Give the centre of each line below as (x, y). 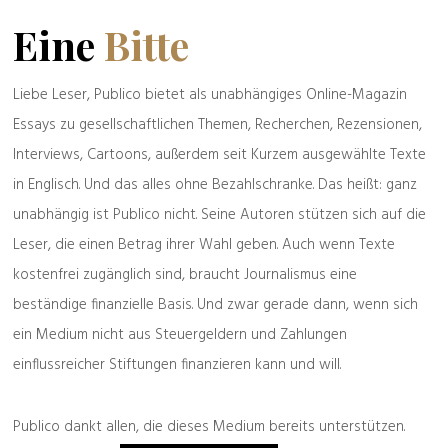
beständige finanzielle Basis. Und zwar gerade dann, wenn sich (215, 305)
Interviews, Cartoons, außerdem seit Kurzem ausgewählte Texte (219, 155)
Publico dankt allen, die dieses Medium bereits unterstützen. (209, 427)
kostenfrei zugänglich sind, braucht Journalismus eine (185, 275)
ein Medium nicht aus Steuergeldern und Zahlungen (180, 335)
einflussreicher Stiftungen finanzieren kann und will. (177, 365)
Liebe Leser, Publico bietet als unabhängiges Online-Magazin (210, 95)
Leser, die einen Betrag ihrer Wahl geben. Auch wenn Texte (204, 245)
